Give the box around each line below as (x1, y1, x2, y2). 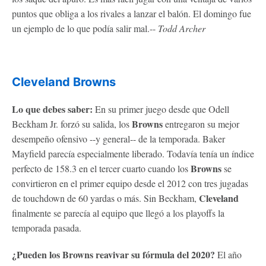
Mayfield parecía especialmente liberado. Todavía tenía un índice (12, 147, 254, 160)
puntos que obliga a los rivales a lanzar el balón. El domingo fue (12, 7, 251, 20)
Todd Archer (158, 21, 205, 34)
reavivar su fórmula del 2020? (93, 247, 215, 261)
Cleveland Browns (12, 74, 116, 89)
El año (215, 248, 242, 261)
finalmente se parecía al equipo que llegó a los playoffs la (12, 206, 224, 219)
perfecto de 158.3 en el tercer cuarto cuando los (12, 161, 191, 175)
